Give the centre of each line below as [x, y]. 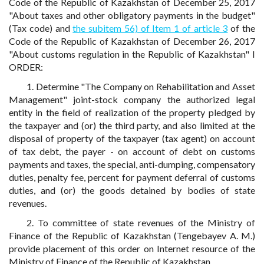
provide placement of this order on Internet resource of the [132, 248]
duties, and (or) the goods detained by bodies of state [132, 190]
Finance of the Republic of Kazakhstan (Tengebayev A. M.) [132, 235]
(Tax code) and [41, 28]
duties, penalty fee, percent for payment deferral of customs [132, 177]
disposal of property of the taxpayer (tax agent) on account [132, 138]
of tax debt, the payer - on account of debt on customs [132, 151]
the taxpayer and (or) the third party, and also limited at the [132, 125]
